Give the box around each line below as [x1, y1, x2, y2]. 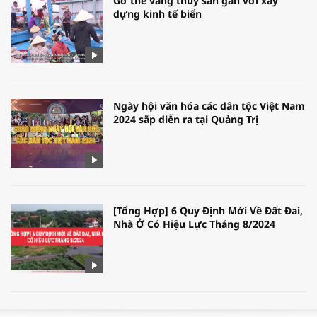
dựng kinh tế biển [113, 7, 202, 21]
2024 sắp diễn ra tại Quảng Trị [113, 112, 258, 126]
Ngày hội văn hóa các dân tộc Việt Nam [113, 98, 305, 113]
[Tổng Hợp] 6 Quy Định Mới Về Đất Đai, [113, 204, 303, 218]
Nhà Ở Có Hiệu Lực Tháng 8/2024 [113, 217, 275, 231]
